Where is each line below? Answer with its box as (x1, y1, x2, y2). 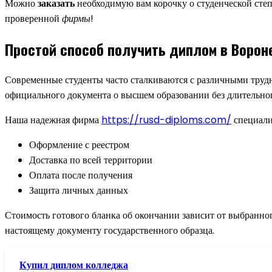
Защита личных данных (29, 183, 128, 197)
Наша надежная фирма (5, 112, 101, 127)
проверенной (5, 11, 62, 25)
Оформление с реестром (29, 137, 129, 152)
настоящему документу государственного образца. (5, 223, 214, 237)
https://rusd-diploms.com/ (101, 112, 231, 127)
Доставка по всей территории (29, 152, 152, 167)
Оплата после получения (29, 168, 132, 182)
